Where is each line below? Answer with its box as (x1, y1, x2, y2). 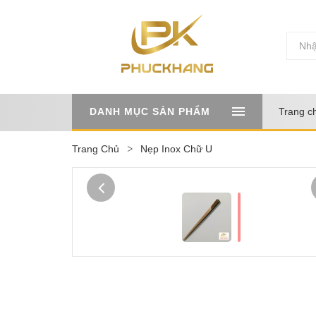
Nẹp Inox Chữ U (140, 142, 212, 154)
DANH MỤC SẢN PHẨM (90, 105, 210, 117)
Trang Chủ (72, 142, 119, 154)
